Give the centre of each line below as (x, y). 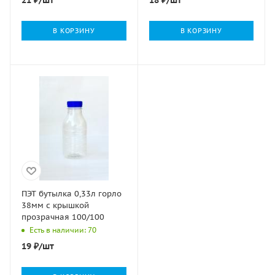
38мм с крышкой (55, 205)
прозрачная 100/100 (63, 217)
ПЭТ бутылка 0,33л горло (72, 194)
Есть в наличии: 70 (63, 230)
